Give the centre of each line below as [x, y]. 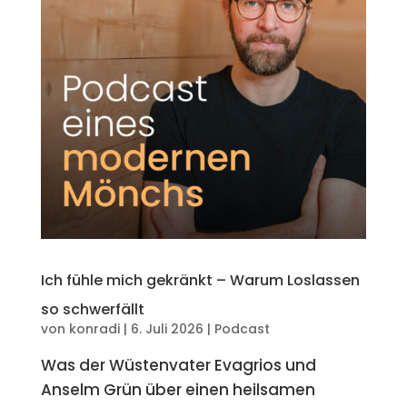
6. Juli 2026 [167, 328]
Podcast [242, 328]
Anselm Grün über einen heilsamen [178, 389]
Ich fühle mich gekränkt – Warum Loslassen [200, 280]
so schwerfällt [92, 309]
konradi [94, 328]
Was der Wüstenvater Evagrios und [178, 365]
